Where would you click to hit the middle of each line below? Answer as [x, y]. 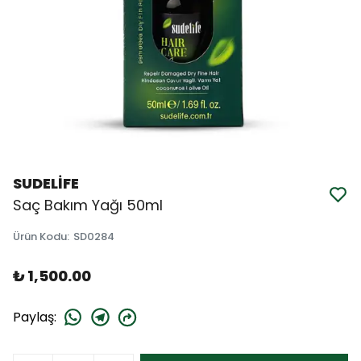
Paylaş [33, 317]
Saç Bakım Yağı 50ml [88, 205]
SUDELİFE [46, 183]
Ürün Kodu [40, 237]
